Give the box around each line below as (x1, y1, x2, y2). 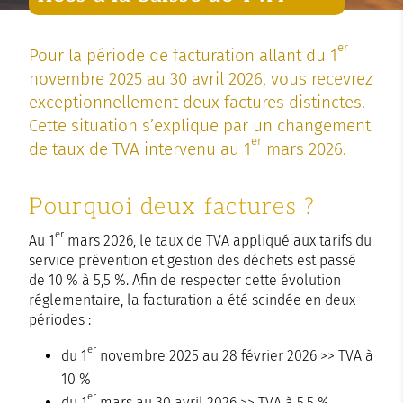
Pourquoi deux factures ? (29, 192, 316, 221)
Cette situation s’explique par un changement (29, 114, 372, 136)
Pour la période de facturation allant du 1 (29, 44, 338, 66)
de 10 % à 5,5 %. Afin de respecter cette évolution (29, 271, 342, 289)
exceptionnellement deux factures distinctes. (29, 91, 366, 112)
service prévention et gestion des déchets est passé (29, 251, 357, 269)
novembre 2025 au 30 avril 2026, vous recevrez (29, 67, 373, 89)
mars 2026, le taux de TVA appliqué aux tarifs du (64, 231, 372, 249)
